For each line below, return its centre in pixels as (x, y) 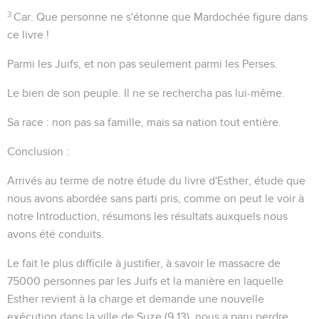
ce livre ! (28, 35)
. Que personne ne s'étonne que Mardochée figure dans (169, 17)
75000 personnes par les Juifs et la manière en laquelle (145, 281)
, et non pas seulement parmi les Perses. (178, 64)
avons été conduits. (56, 234)
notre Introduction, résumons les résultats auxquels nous (147, 216)
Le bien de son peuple (63, 93)
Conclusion (35, 151)
